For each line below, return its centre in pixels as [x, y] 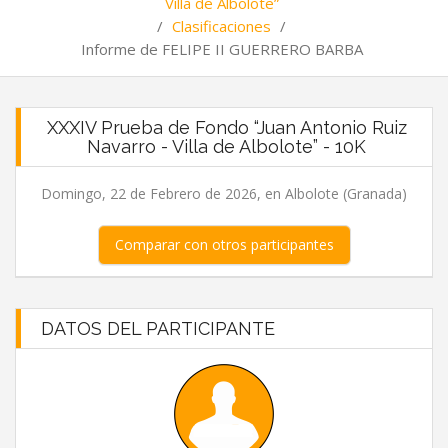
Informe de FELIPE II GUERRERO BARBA [221, 49]
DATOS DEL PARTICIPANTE [158, 328]
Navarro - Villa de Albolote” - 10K [226, 146]
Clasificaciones [221, 26]
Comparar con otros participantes [224, 244]
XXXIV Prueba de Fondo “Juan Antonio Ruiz [226, 127]
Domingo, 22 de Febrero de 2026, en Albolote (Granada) [224, 193]
